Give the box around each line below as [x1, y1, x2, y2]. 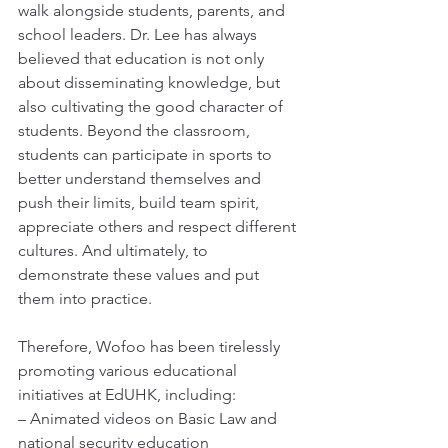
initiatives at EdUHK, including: [18, 385, 236, 405]
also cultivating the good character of [18, 97, 287, 117]
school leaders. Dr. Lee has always [18, 25, 261, 45]
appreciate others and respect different [18, 217, 300, 237]
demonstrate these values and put [18, 265, 263, 285]
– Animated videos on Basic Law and [18, 409, 281, 429]
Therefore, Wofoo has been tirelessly [18, 337, 284, 357]
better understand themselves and [18, 169, 265, 189]
